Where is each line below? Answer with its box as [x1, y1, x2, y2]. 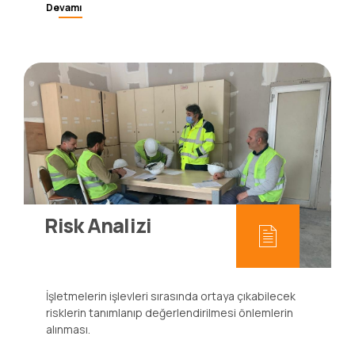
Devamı [46, 40, 82, 55]
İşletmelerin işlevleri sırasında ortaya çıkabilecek [46, 328, 296, 344]
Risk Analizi [44, 251, 152, 280]
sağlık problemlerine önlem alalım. [46, 3, 220, 19]
